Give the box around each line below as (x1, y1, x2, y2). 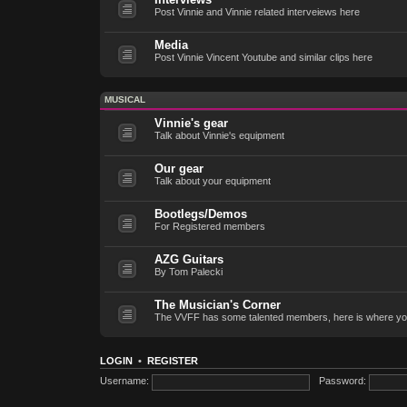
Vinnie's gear (154, 115, 228, 130)
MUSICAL (104, 94, 145, 104)
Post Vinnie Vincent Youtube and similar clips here (154, 51, 372, 63)
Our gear (154, 161, 203, 175)
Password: (319, 375, 367, 387)
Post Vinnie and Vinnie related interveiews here (154, 5, 360, 17)
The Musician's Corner (154, 297, 281, 312)
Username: (99, 375, 149, 387)
